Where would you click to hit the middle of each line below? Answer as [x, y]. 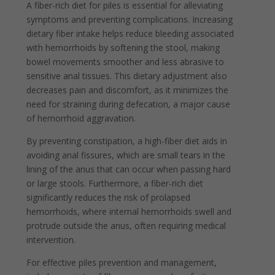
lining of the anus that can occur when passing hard [129, 169]
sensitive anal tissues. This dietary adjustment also [127, 76]
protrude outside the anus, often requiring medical [126, 225]
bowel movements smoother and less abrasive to [126, 61]
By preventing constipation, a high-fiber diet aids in [127, 141]
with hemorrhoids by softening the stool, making [123, 47]
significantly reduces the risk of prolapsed [109, 197]
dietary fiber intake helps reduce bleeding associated [130, 33]
